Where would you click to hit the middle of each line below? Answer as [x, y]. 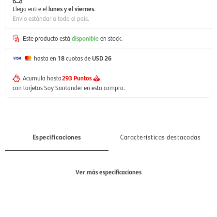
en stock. [111, 38]
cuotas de [78, 58]
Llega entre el [31, 8]
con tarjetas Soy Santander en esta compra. [69, 87]
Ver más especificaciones [108, 172]
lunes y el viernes [71, 8]
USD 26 [102, 58]
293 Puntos [77, 78]
